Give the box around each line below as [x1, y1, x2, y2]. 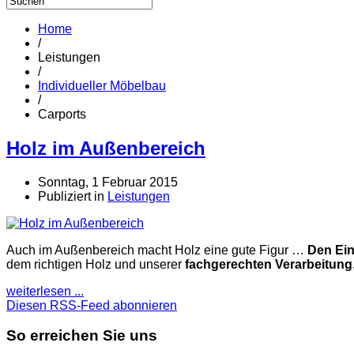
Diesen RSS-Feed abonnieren [6, 298, 177, 312]
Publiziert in [38, 189, 104, 203]
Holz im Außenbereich [6, 137, 205, 159]
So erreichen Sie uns [6, 327, 157, 345]
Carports [38, 107, 86, 121]
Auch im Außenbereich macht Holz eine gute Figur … [6, 243, 307, 257]
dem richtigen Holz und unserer [6, 257, 185, 271]
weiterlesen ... [6, 284, 84, 298]
